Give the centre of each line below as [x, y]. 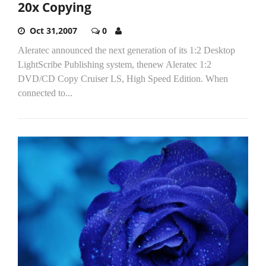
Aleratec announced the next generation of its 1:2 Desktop [126, 50]
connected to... [45, 93]
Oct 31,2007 [53, 31]
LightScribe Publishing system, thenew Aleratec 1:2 [115, 65]
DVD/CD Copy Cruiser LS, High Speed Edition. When [123, 79]
